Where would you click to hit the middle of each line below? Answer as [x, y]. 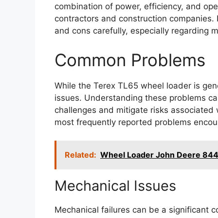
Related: [81, 155]
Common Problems [130, 60]
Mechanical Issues [115, 186]
